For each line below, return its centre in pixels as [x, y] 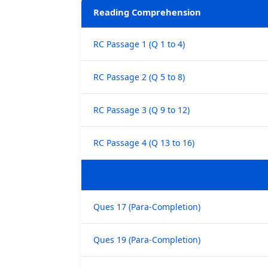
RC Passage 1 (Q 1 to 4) [139, 44]
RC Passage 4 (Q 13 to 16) [144, 142]
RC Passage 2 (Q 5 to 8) [139, 77]
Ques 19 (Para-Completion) [147, 239]
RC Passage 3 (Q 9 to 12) [141, 109]
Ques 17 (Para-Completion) [147, 206]
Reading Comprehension [147, 12]
